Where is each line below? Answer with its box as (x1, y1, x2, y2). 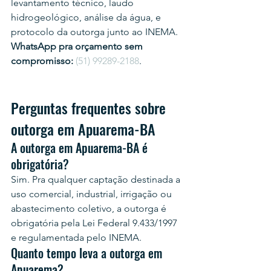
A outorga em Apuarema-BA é (11, 139, 151, 157)
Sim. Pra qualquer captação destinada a (11, 174, 183, 185)
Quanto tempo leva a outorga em (11, 244, 165, 262)
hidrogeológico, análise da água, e (11, 11, 163, 23)
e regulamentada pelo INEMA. (11, 232, 142, 243)
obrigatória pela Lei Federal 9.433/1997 (11, 217, 180, 229)
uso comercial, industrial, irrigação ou (11, 188, 174, 200)
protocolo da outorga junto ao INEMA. (11, 26, 178, 38)
